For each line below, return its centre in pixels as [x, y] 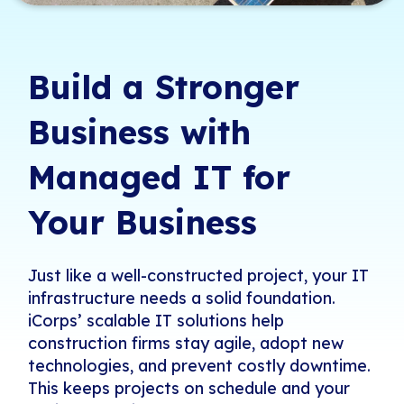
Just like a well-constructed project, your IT [199, 276]
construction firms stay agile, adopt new [186, 344]
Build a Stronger [164, 87]
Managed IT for [160, 178]
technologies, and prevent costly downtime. [200, 366]
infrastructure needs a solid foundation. [182, 298]
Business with [140, 133]
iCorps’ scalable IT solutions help [156, 321]
